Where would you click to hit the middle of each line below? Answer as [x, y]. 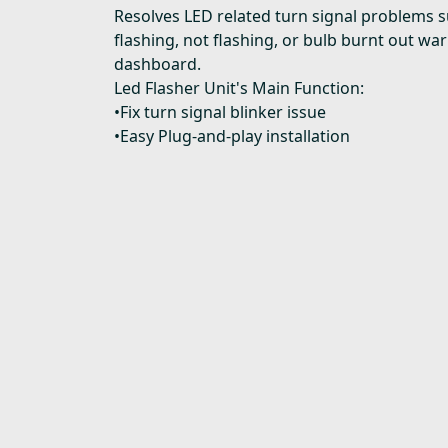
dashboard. [157, 64]
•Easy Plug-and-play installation [232, 136]
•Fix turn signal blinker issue [220, 112]
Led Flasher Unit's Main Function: [239, 88]
